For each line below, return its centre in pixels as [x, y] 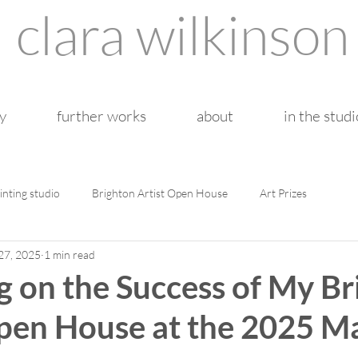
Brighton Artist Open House [160, 193]
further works [101, 116]
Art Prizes [283, 193]
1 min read [70, 254]
